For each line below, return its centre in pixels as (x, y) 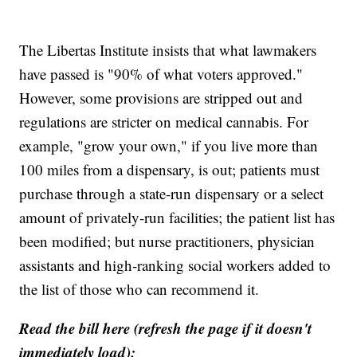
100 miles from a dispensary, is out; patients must (170, 170)
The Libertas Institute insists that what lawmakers (168, 50)
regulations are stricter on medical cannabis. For (164, 122)
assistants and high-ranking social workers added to (175, 265)
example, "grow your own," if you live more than (169, 146)
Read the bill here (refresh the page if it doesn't (166, 328)
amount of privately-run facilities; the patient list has (177, 218)
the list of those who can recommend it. (139, 289)
